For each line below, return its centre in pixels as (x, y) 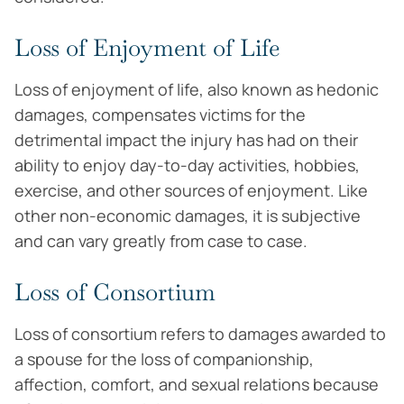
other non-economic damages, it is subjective (188, 216)
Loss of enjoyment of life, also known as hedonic (197, 89)
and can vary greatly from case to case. (161, 241)
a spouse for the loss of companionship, (164, 359)
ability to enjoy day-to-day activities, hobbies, (187, 165)
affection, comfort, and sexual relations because (197, 384)
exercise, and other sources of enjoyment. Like (191, 190)
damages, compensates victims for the (160, 115)
